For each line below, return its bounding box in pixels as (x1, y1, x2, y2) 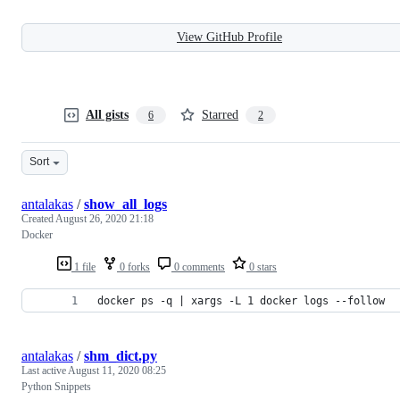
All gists (86, 107, 129, 121)
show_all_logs (84, 196, 167, 212)
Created (21, 212, 55, 225)
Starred (202, 107, 238, 121)
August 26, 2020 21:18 (55, 212, 154, 225)
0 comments (171, 260, 225, 273)
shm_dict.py (84, 347, 157, 363)
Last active (21, 363, 68, 377)
